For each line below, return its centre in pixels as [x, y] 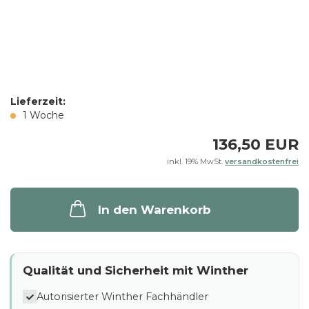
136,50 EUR [256, 144]
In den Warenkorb [154, 210]
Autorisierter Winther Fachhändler [122, 296]
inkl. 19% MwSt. [196, 161]
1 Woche [43, 115]
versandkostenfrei [262, 161]
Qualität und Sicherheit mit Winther [136, 270]
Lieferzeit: [38, 101]
